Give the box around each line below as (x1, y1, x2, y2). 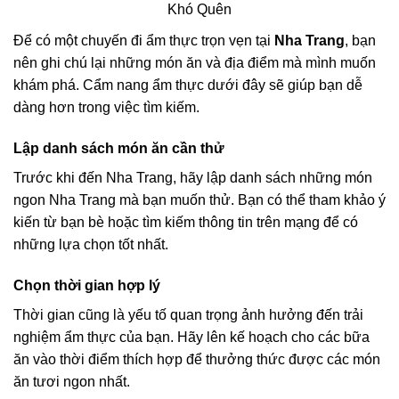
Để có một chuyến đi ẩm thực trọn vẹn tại (13, 32, 274, 48)
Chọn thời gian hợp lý (13, 277, 160, 293)
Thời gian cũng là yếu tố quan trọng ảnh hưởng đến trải (13, 306, 363, 322)
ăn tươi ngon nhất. (13, 373, 130, 389)
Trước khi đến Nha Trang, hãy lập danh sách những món (13, 169, 372, 185)
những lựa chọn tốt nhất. (13, 236, 168, 252)
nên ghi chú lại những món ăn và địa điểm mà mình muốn (13, 54, 376, 70)
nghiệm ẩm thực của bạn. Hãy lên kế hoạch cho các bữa (13, 329, 370, 345)
